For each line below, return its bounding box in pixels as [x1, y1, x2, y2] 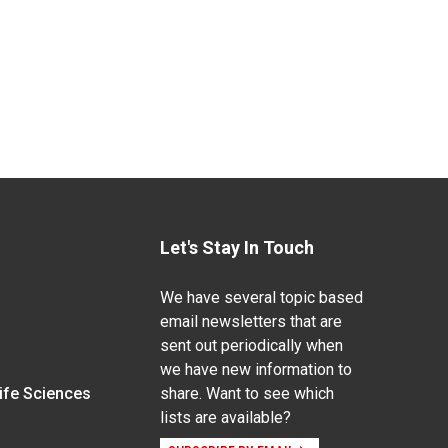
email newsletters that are [159, 312, 342, 331]
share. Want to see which [159, 384, 334, 403]
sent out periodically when [159, 336, 343, 355]
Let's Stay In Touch [159, 237, 314, 258]
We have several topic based [159, 288, 363, 307]
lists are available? [159, 408, 291, 427]
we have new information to [159, 360, 352, 379]
